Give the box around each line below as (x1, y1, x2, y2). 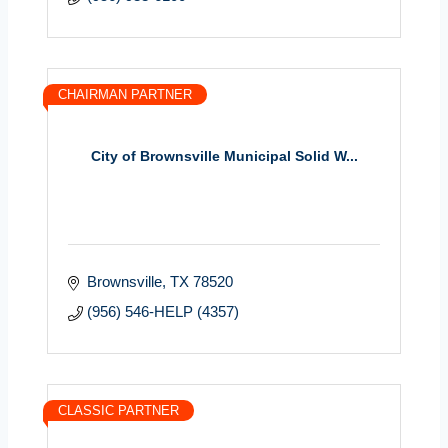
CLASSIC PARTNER (58, 402, 179, 418)
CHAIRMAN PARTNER (58, 86, 192, 102)
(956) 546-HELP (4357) (86, 302, 239, 320)
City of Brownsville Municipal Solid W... (90, 148, 358, 165)
